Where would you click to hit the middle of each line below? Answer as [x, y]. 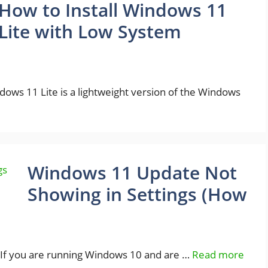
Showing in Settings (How [137, 194]
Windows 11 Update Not [132, 173]
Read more [218, 255]
